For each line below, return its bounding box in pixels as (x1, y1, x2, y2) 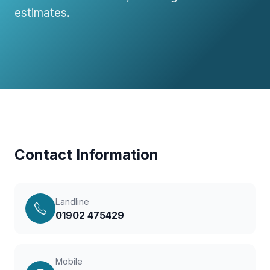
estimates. (14, 5, 70, 20)
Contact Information (14, 146, 159, 163)
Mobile (55, 256, 83, 266)
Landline (55, 196, 89, 207)
